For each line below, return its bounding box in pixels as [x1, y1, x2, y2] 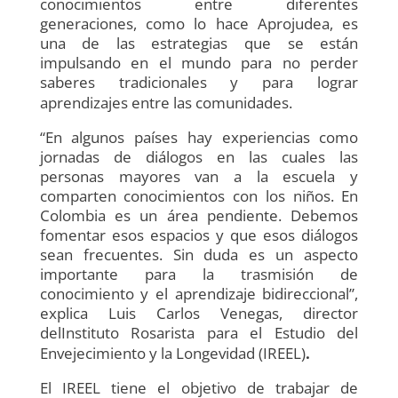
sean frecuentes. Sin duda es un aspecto [39, 243, 359, 265]
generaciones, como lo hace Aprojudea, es [39, 12, 359, 34]
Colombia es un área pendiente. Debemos [39, 204, 359, 226]
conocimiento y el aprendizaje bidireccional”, [39, 283, 359, 304]
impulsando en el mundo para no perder [39, 52, 359, 73]
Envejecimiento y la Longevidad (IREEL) [39, 342, 306, 363]
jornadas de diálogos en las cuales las [39, 146, 359, 167]
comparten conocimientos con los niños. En [39, 185, 359, 206]
